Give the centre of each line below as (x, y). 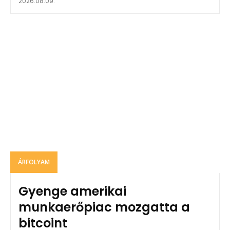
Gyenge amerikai (72, 191)
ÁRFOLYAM (34, 162)
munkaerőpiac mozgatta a (104, 207)
